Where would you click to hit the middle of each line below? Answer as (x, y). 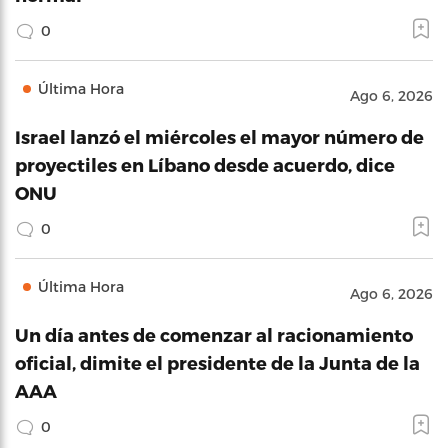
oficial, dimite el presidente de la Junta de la (217, 362)
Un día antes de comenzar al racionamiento (214, 334)
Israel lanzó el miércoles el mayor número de (219, 136)
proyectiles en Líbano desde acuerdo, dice (205, 164)
